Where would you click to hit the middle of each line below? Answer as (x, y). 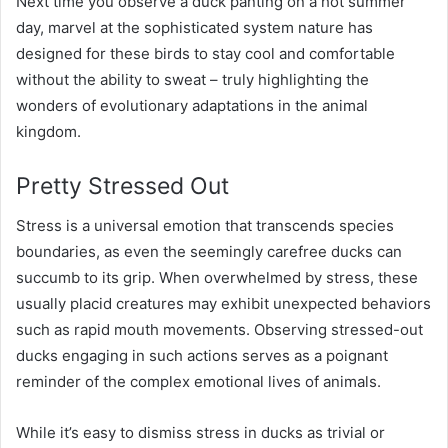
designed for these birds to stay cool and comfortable (205, 53)
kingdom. (48, 131)
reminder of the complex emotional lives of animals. (198, 382)
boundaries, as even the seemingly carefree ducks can (209, 252)
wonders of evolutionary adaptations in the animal (192, 105)
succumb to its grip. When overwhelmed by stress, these (217, 278)
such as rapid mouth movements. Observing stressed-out (219, 330)
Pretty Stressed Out (122, 185)
